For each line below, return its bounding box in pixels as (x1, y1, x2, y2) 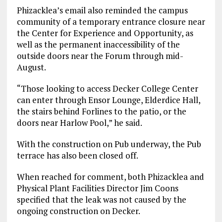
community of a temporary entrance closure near (16, 16, 205, 28)
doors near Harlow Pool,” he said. (16, 117, 142, 129)
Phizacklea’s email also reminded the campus (16, 4, 188, 16)
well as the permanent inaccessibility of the (16, 39, 180, 51)
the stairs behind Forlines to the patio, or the (16, 106, 186, 117)
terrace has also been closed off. (16, 150, 138, 162)
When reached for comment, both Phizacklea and (16, 171, 204, 183)
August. (16, 61, 46, 73)
